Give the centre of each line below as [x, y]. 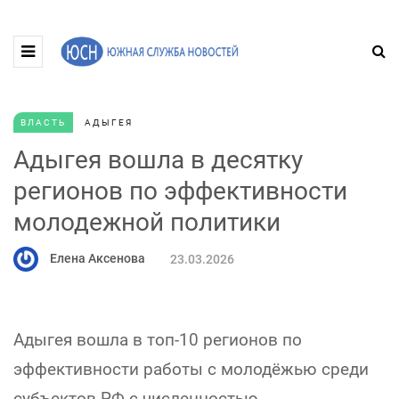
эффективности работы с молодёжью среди [191, 369]
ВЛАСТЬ [43, 122]
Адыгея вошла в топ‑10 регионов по [158, 340]
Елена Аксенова [98, 258]
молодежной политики [147, 222]
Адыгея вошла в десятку [158, 160]
